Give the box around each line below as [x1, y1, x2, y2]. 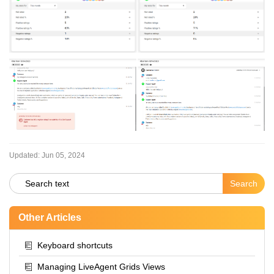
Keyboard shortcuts [37, 240, 113, 250]
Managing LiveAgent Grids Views [37, 261, 165, 272]
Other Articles [18, 212, 81, 223]
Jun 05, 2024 [42, 150, 85, 160]
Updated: [9, 150, 40, 160]
